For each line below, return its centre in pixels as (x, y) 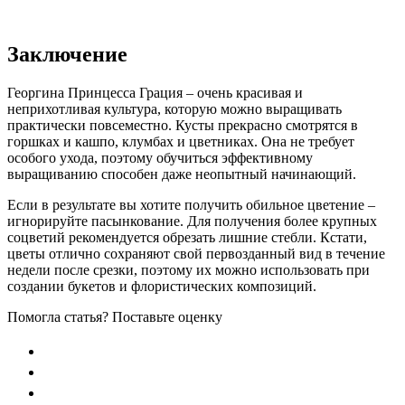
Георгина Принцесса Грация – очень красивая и (155, 93)
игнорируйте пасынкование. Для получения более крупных (192, 221)
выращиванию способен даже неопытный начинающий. (182, 174)
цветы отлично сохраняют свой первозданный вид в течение (196, 254)
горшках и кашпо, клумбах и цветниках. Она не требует (181, 142)
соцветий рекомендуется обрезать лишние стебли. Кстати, (187, 238)
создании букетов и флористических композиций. (162, 287)
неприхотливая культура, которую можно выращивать (174, 109)
